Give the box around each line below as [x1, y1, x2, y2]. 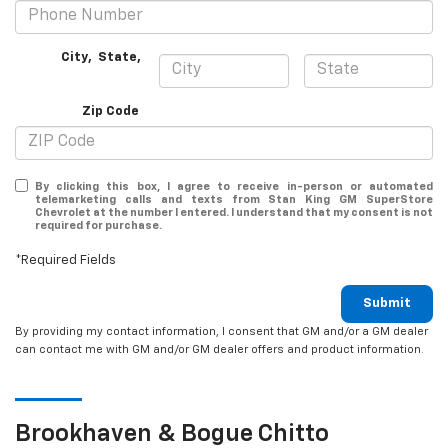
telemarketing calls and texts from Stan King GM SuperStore [35, 193, 433, 205]
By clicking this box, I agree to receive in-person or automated [35, 180, 433, 192]
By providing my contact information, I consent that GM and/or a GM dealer [15, 325, 428, 337]
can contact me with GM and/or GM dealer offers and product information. [15, 343, 424, 355]
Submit [363, 296, 411, 310]
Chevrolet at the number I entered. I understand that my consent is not [35, 206, 433, 218]
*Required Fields [15, 253, 116, 267]
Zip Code [82, 104, 140, 118]
